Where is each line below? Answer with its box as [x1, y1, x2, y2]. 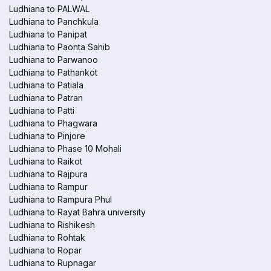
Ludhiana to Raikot [9, 156, 82, 166]
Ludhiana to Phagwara [9, 118, 97, 128]
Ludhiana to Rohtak [9, 232, 85, 243]
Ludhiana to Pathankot [9, 67, 97, 77]
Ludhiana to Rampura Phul [9, 194, 112, 204]
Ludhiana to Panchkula [9, 16, 99, 27]
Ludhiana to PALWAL [9, 4, 90, 14]
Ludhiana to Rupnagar [9, 258, 96, 268]
